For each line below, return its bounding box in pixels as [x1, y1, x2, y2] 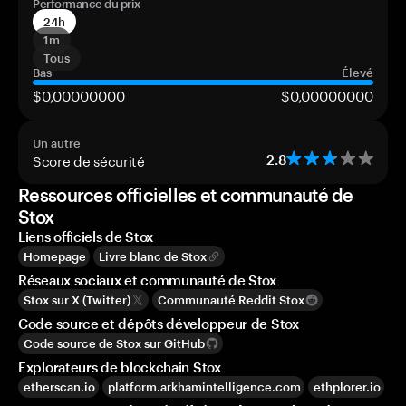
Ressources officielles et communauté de [18, 184, 353, 206]
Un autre [33, 136, 81, 150]
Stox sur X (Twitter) [24, 293, 130, 307]
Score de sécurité [33, 149, 145, 170]
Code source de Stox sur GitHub [24, 336, 205, 351]
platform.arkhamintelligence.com [108, 380, 301, 394]
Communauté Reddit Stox [158, 293, 304, 307]
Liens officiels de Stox [18, 228, 154, 245]
